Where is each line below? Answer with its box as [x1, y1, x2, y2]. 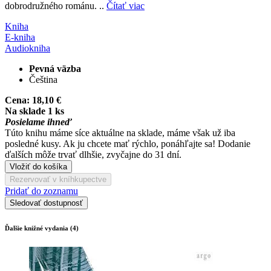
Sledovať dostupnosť [10, 198, 83, 207]
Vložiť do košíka [10, 162, 67, 171]
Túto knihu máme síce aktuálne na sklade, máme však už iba [5, 127, 235, 138]
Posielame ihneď [5, 116, 72, 127]
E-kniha [5, 31, 35, 42]
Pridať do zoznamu [5, 185, 78, 196]
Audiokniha [5, 42, 50, 53]
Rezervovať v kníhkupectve [10, 174, 106, 184]
